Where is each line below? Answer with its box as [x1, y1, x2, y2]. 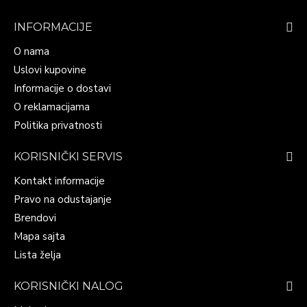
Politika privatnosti [14, 119, 102, 132]
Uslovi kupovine [14, 63, 86, 77]
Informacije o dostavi [14, 82, 111, 95]
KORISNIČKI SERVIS [14, 150, 123, 163]
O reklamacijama [14, 100, 90, 114]
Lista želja [14, 248, 61, 262]
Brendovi [14, 211, 56, 225]
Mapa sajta [14, 230, 65, 243]
